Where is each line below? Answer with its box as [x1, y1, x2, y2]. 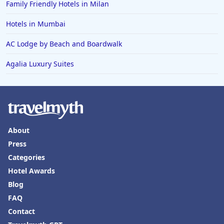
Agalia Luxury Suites [6, 59, 74, 68]
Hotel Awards [8, 166, 55, 175]
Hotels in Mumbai [6, 19, 65, 28]
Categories [8, 152, 45, 162]
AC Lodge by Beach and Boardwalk [6, 39, 122, 48]
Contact [8, 206, 35, 216]
